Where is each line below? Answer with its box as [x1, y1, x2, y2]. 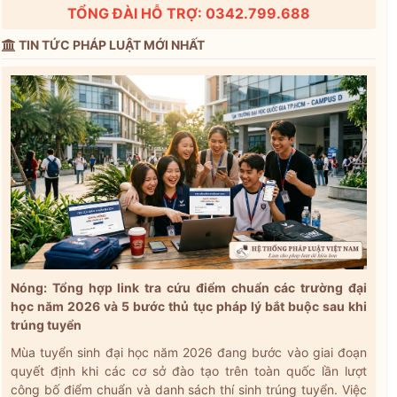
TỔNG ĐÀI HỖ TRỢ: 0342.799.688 [67, 4, 310, 22]
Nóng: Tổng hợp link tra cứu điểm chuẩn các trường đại [11, 280, 367, 296]
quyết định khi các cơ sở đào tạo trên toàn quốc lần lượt [11, 363, 367, 379]
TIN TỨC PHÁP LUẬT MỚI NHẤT [16, 37, 205, 52]
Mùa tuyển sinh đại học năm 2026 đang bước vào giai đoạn [11, 345, 367, 361]
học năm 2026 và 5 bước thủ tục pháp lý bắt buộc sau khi [11, 299, 367, 315]
